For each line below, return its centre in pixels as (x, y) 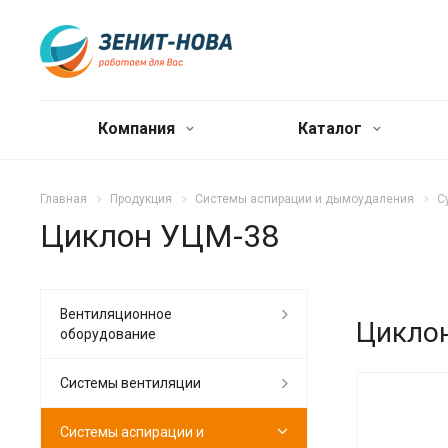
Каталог (331, 128)
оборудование (108, 333)
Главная (63, 199)
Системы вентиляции (130, 382)
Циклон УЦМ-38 (159, 235)
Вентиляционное (116, 313)
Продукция (141, 199)
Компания (138, 128)
